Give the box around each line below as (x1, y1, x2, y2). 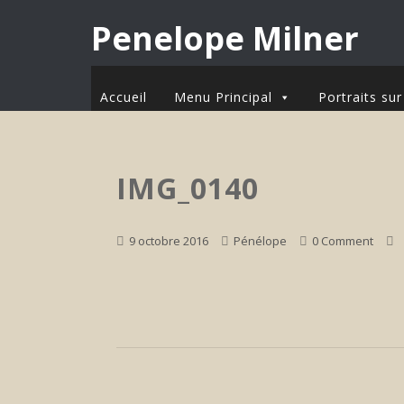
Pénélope (234, 232, 288, 249)
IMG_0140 (116, 168, 260, 207)
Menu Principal (173, 88, 272, 106)
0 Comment (312, 232, 374, 249)
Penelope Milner (90, 16, 359, 60)
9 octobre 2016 (129, 232, 209, 249)
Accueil (99, 88, 147, 106)
